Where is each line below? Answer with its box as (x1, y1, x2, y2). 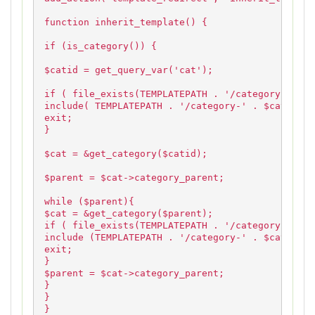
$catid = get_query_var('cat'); (44, 65, 213, 76)
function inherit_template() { (44, 17, 207, 28)
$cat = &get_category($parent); (44, 208, 213, 219)
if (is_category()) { (44, 41, 157, 52)
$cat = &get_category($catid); (44, 148, 207, 160)
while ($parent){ (44, 196, 134, 207)
